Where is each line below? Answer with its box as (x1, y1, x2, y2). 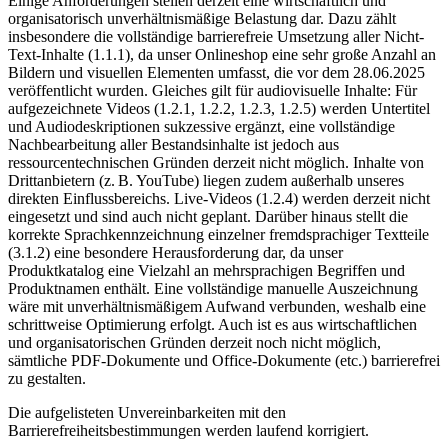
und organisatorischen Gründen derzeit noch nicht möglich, (8, 334, 381, 352)
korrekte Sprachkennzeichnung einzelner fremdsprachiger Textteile (8, 226, 429, 244)
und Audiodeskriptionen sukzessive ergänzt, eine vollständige (8, 118, 395, 136)
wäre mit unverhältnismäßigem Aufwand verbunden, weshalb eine (8, 298, 426, 316)
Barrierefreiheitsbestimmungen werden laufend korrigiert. (8, 422, 369, 440)
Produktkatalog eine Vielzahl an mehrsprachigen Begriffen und (8, 262, 405, 280)
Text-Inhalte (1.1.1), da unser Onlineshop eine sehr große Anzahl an (8, 46, 436, 64)
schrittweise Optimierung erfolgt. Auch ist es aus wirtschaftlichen (8, 316, 417, 334)
